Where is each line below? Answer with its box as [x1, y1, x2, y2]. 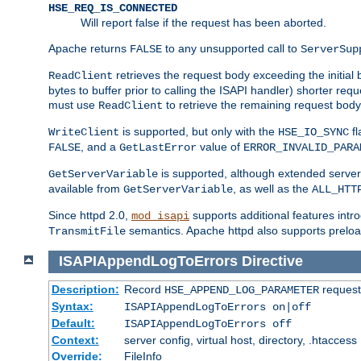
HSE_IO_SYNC [278, 125, 349, 139]
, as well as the [233, 181, 312, 195]
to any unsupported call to [162, 41, 301, 55]
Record [123, 283, 164, 297]
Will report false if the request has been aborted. [81, 15, 326, 29]
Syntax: [51, 300, 93, 313]
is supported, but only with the [119, 124, 278, 138]
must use [48, 98, 98, 111]
